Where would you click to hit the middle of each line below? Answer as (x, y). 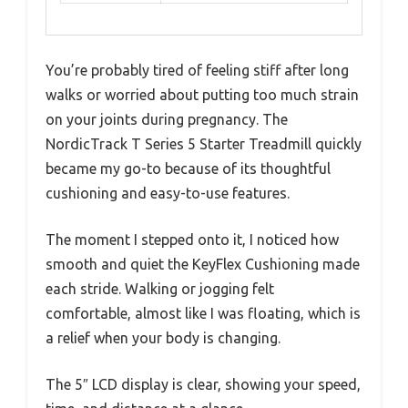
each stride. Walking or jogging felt (160, 289)
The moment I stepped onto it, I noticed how (192, 240)
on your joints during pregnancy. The (167, 119)
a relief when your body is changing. (163, 338)
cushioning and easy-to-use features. (168, 193)
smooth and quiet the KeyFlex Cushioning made (203, 264)
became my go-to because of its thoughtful (188, 168)
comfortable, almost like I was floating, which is (203, 313)
